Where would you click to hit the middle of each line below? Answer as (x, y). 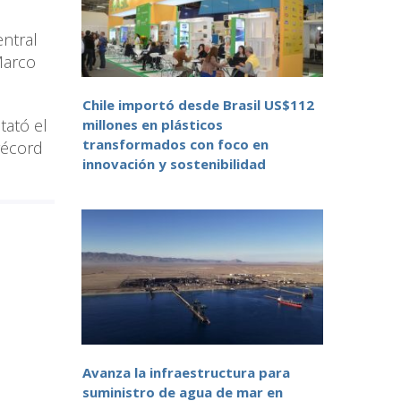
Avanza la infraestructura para (186, 373)
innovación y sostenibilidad (174, 164)
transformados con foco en (175, 145)
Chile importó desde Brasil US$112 (198, 105)
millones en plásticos (153, 125)
